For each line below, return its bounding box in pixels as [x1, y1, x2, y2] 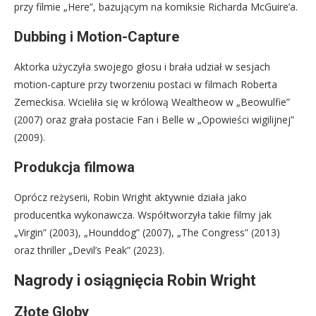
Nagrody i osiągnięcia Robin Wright [14, 272, 256, 290]
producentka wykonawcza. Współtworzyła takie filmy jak [14, 208, 272, 222]
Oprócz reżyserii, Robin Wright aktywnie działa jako [14, 190, 247, 205]
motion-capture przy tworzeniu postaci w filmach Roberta [14, 78, 277, 92]
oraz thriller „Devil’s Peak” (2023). [14, 243, 164, 257]
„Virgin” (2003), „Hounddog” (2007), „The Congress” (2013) [14, 226, 280, 240]
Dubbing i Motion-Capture [14, 28, 179, 46]
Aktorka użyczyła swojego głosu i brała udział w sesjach [14, 60, 270, 74]
